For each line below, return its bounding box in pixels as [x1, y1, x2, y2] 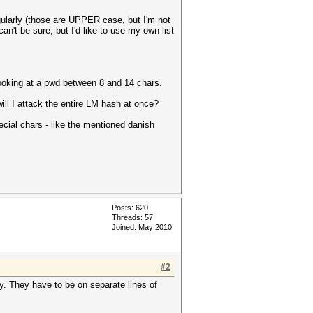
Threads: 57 [112, 213, 153, 221]
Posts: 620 [112, 203, 148, 212]
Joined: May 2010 [112, 223, 172, 231]
